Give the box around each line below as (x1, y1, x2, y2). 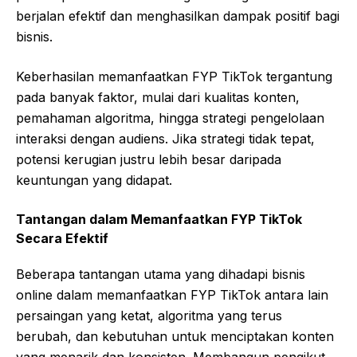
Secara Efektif (16, 229, 108, 246)
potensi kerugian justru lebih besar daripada (16, 151, 281, 167)
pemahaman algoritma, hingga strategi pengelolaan (16, 109, 324, 126)
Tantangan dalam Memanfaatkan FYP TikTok (16, 210, 302, 227)
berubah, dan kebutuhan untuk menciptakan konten (16, 328, 334, 344)
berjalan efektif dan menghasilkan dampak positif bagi (16, 7, 339, 24)
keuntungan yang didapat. (16, 171, 172, 188)
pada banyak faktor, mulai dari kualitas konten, (16, 88, 300, 105)
